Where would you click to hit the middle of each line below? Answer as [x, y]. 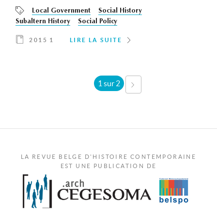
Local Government [61, 11]
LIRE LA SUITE [96, 40]
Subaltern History [43, 22]
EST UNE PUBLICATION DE [108, 166]
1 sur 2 [109, 84]
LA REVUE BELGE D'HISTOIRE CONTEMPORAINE [108, 157]
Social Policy [98, 22]
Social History [120, 11]
